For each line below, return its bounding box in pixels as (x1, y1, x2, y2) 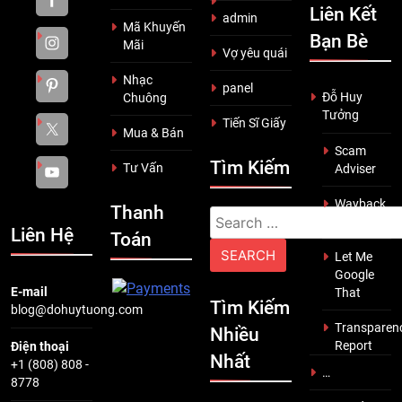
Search (209, 207, 253, 225)
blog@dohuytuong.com (11, 302, 143, 318)
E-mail (11, 284, 48, 300)
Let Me (335, 249, 372, 265)
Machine (335, 214, 382, 230)
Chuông (123, 91, 167, 106)
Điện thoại (11, 339, 69, 354)
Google (335, 267, 374, 283)
